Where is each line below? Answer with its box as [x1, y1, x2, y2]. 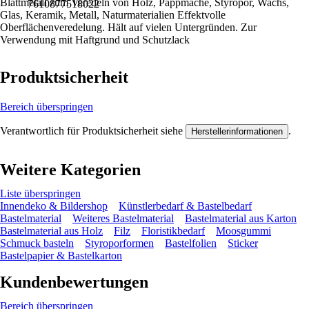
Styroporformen [85, 237, 154, 249]
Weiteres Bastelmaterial [72, 212, 174, 224]
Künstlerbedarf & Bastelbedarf [119, 199, 252, 212]
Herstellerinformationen [191, 126, 283, 137]
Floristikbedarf [141, 224, 205, 237]
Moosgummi [216, 224, 271, 237]
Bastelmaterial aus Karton [185, 212, 297, 224]
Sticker [228, 237, 258, 249]
